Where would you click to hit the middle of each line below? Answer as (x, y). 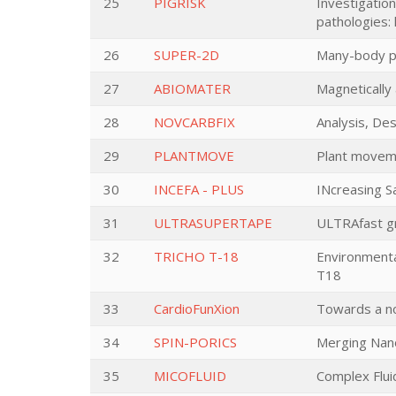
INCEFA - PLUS (199, 189)
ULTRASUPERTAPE (213, 223)
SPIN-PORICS (195, 342)
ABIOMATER (192, 88)
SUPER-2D (187, 55)
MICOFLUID (190, 376)
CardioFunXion (197, 308)
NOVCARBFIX (194, 122)
